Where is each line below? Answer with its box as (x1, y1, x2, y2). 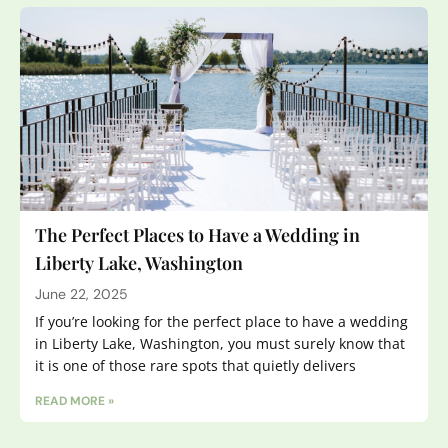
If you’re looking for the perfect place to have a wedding (35, 312, 408, 332)
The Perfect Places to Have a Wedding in (35, 223, 360, 248)
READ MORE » (35, 393, 114, 410)
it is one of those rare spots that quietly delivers (35, 356, 356, 376)
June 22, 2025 (35, 285, 128, 304)
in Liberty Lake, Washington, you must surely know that (35, 334, 405, 354)
